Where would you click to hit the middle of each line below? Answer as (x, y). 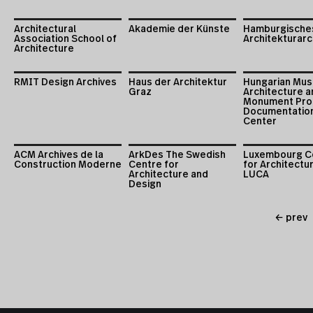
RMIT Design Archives (65, 82)
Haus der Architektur (178, 82)
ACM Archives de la (59, 155)
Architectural (45, 29)
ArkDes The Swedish (177, 155)
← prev (291, 218)
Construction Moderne (68, 165)
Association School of (65, 39)
